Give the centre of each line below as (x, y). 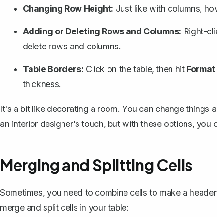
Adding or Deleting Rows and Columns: (102, 31)
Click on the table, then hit (135, 69)
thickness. (42, 84)
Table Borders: (53, 69)
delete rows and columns (70, 46)
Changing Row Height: (68, 9)
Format (201, 69)
